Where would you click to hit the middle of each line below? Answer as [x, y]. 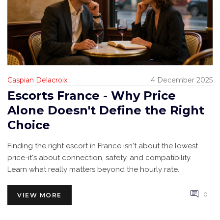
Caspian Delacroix [37, 80]
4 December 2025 [182, 80]
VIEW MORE [40, 195]
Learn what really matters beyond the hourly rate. [93, 170]
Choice [29, 125]
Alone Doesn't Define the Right [106, 110]
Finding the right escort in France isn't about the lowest [103, 146]
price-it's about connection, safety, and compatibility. [99, 158]
